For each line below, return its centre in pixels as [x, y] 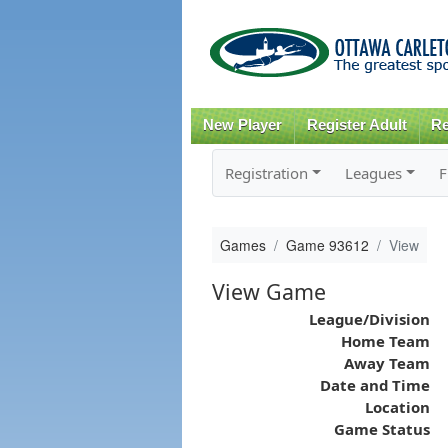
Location [397, 406]
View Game [268, 291]
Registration [266, 172]
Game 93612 [327, 244]
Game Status [381, 428]
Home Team [385, 340]
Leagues [373, 172]
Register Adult [356, 125]
